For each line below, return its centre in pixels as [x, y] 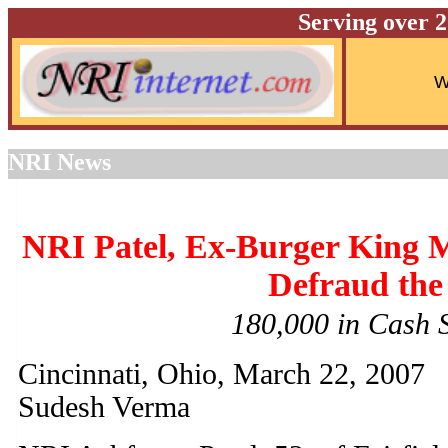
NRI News [59, 162]
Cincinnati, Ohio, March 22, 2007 [221, 374]
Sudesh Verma [104, 407]
